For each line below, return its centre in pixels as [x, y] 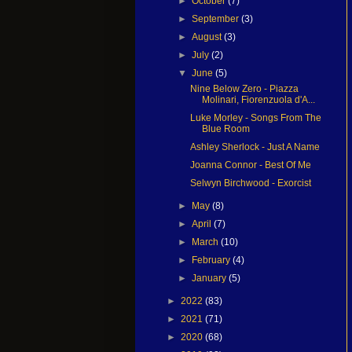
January [211, 278]
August [208, 37]
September [217, 18]
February [213, 260]
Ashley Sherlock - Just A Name [255, 147]
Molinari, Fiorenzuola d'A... [258, 99]
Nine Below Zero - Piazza [244, 88]
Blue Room [225, 128]
